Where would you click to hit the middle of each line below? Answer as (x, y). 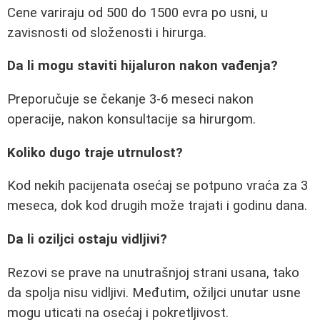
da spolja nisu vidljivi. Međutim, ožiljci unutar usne (154, 292)
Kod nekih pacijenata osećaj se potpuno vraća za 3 (157, 186)
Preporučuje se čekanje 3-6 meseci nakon (130, 100)
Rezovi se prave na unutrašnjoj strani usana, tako (153, 272)
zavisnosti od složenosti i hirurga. (107, 32)
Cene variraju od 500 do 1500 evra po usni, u (137, 12)
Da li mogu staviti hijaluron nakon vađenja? (142, 66)
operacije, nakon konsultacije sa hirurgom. (131, 120)
